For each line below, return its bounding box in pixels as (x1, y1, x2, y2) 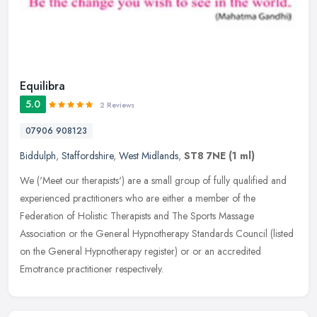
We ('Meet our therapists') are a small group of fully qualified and (20, 173, 287, 188)
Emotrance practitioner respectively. (20, 261, 163, 276)
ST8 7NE (184, 148, 226, 163)
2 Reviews (100, 99, 134, 110)
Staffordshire (62, 148, 113, 163)
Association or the (20, 226, 93, 241)
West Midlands (119, 148, 178, 163)
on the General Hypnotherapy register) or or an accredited (20, 243, 261, 258)
